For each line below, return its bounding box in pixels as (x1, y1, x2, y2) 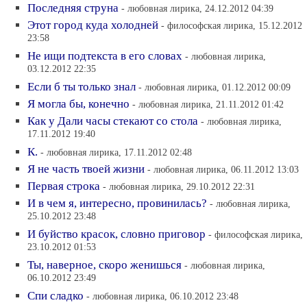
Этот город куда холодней (27, 18, 158, 32)
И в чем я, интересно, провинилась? (27, 196, 207, 210)
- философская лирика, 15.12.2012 (161, 19, 302, 31)
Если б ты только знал (27, 79, 136, 93)
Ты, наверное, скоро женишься (27, 258, 182, 271)
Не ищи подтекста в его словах (27, 49, 182, 62)
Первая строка (27, 179, 100, 193)
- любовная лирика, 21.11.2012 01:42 (132, 98, 284, 110)
